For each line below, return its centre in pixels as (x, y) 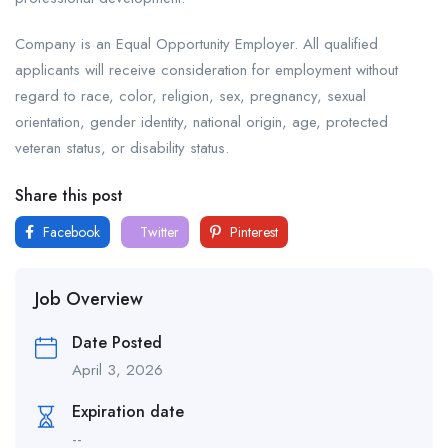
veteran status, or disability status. (122, 148)
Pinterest (252, 232)
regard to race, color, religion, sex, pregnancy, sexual (190, 96)
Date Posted (117, 343)
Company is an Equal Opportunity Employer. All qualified (196, 44)
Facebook (69, 232)
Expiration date (128, 412)
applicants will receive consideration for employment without (206, 70)
